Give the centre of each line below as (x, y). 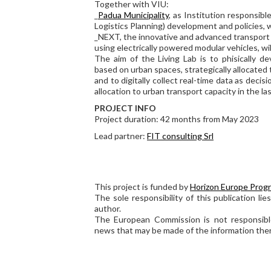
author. (108, 208)
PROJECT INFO (125, 108)
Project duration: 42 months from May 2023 (177, 119)
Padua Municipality (133, 15)
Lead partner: (121, 136)
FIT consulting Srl (180, 136)
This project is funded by (142, 187)
